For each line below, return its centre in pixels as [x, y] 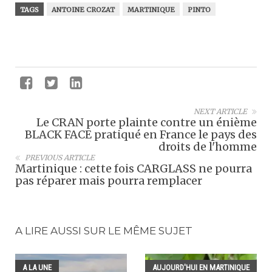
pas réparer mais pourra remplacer [109, 180]
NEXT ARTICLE [220, 111]
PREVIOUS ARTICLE [60, 157]
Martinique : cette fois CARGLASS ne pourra [134, 168]
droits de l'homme [208, 146]
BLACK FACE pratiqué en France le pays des [141, 134]
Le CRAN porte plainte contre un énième [147, 122]
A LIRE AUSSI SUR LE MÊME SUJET [104, 230]
